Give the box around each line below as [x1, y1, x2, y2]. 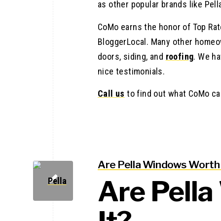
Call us [98, 88, 125, 99]
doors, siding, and [98, 51, 166, 62]
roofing [165, 51, 194, 62]
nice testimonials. [98, 66, 165, 76]
